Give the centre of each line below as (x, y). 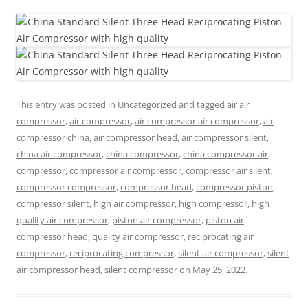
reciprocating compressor (122, 253)
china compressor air (225, 154)
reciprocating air (221, 236)
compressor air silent (228, 170)
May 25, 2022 (219, 269)
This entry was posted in (67, 104)
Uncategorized (147, 104)
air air (238, 104)
